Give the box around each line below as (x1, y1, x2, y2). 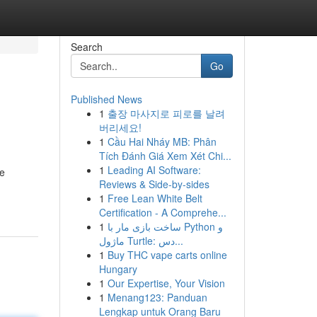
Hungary (98, 262, 137, 276)
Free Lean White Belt (107, 191, 202, 205)
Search (70, 40, 103, 54)
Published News (70, 92, 142, 106)
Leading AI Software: (107, 163, 201, 177)
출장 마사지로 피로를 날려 (107, 106, 225, 120)
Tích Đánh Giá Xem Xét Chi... (98, 149, 231, 163)
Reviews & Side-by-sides (98, 177, 209, 191)
